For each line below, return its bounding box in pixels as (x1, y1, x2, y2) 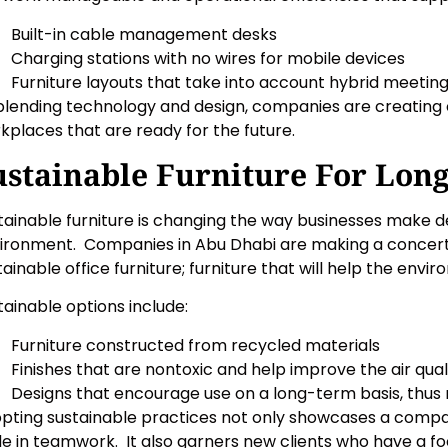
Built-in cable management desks (11, 22, 277, 46)
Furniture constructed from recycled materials (11, 333, 380, 357)
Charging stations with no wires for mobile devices (11, 46, 405, 70)
